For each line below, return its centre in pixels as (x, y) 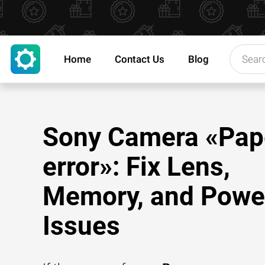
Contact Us (140, 59)
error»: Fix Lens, (136, 167)
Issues (81, 226)
